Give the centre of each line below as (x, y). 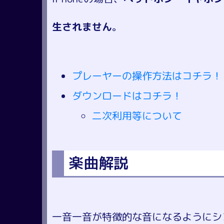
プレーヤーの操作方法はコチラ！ (147, 76)
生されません (82, 27)
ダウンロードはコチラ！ (127, 96)
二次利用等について (137, 116)
